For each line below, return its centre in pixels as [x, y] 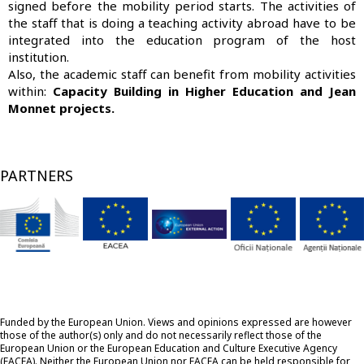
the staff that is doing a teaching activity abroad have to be [182, 22]
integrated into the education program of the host [182, 39]
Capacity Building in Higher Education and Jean [204, 91]
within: [30, 91]
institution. [39, 56]
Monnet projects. [61, 108]
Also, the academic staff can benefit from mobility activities [182, 74]
